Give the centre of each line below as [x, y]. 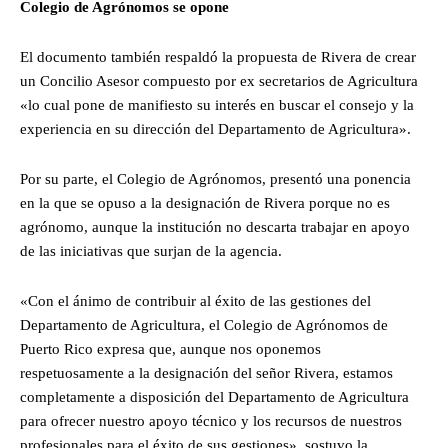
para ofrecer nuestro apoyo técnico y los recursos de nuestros [211, 421]
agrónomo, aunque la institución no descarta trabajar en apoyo [215, 227]
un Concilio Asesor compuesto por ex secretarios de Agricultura [219, 81]
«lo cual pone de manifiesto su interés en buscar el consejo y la [217, 105]
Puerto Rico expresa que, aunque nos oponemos [170, 349]
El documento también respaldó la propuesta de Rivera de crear [218, 57]
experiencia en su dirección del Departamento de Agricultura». [215, 129]
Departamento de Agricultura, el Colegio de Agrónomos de [204, 325]
